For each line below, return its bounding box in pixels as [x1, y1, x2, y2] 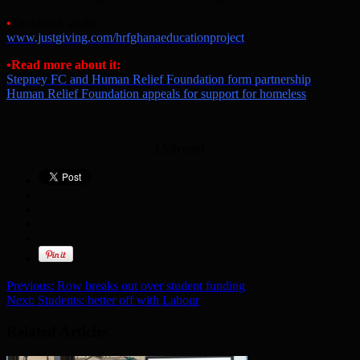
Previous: [6, 279, 54, 293]
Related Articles [6, 322, 108, 340]
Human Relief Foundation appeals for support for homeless [6, 87, 306, 101]
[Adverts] [156, 141, 204, 156]
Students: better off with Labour [35, 293, 199, 308]
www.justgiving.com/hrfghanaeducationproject [6, 31, 244, 45]
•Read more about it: [6, 58, 121, 72]
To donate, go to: [11, 16, 97, 31]
